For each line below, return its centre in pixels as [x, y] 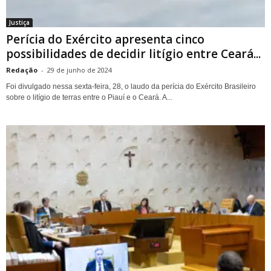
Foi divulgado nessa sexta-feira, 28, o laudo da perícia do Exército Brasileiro [131, 86]
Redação [22, 70]
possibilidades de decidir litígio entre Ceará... [133, 54]
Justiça [19, 22]
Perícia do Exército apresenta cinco [105, 39]
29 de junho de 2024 [80, 70]
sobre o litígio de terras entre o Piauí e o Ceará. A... [89, 97]
